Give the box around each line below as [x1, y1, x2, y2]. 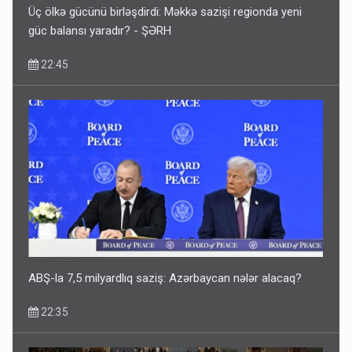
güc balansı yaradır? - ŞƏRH [28, 23, 172, 38]
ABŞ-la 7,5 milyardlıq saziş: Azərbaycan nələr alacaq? [28, 270, 302, 285]
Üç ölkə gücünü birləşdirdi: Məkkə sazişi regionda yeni [28, 4, 302, 19]
